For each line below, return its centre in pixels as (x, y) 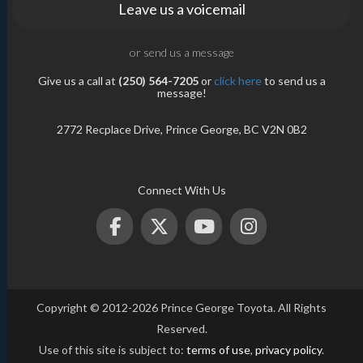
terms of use (218, 349)
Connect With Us (181, 190)
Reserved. (181, 328)
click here (237, 80)
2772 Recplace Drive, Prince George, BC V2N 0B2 (181, 129)
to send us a (293, 80)
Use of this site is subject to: (113, 349)
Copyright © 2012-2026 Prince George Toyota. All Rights (181, 307)
